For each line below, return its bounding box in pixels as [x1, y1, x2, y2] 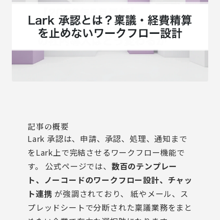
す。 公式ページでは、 [27, 160, 111, 172]
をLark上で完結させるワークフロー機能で [27, 146, 185, 158]
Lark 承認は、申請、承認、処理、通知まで [27, 133, 188, 144]
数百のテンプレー [111, 160, 178, 172]
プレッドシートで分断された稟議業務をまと [27, 201, 192, 213]
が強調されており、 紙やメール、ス [52, 188, 189, 199]
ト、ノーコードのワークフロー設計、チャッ [27, 174, 192, 186]
